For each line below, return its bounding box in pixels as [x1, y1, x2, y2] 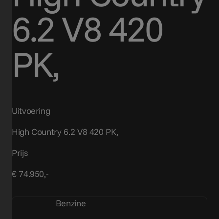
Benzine [53, 197, 86, 209]
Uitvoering [12, 105, 50, 117]
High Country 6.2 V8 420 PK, [12, 126, 118, 138]
